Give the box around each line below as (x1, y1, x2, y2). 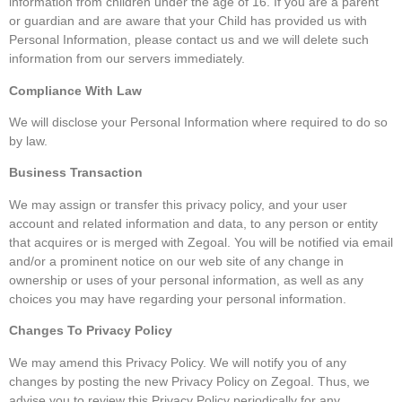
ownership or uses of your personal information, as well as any (9, 272, 363, 287)
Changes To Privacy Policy (9, 323, 172, 338)
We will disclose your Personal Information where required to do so (9, 114, 388, 129)
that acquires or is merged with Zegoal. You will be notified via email (9, 234, 393, 249)
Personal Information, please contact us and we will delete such (9, 32, 369, 48)
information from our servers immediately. (9, 51, 245, 66)
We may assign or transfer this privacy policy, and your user (9, 197, 347, 212)
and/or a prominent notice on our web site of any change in (9, 253, 344, 268)
